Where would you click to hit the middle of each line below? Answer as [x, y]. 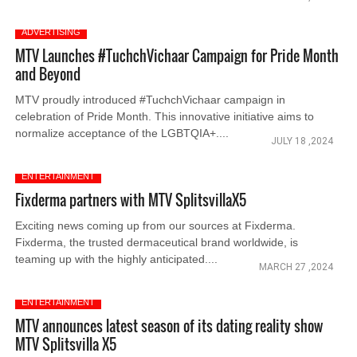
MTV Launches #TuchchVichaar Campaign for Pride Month [177, 56]
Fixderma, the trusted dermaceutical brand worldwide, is [157, 242]
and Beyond [48, 74]
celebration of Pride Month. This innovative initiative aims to [165, 116]
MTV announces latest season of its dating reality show [169, 326]
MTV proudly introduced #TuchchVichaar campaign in [151, 100]
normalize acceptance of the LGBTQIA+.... [122, 133]
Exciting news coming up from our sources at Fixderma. [156, 226]
